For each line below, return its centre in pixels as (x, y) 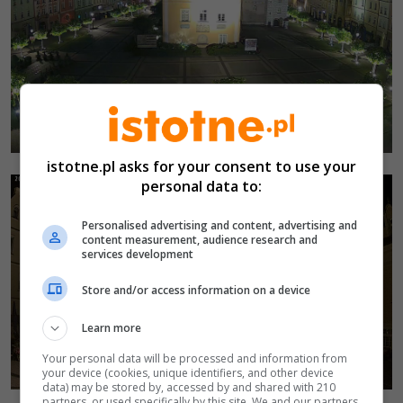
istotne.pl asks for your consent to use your (201, 166)
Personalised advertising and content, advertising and (220, 225)
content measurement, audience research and (200, 239)
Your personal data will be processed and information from (195, 358)
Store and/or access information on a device (197, 290)
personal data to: (201, 186)
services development (138, 254)
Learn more (112, 327)
